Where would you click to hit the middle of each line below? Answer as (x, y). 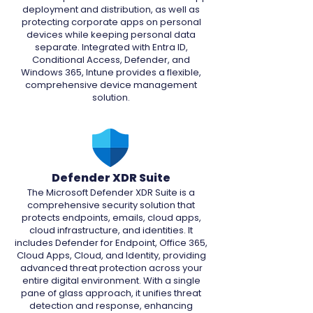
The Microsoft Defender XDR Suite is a (111, 192)
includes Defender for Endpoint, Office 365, (111, 243)
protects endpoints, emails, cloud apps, (111, 218)
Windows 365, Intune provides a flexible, (111, 72)
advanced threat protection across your (111, 268)
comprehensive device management (111, 85)
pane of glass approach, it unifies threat (111, 293)
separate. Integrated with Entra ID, (111, 47)
